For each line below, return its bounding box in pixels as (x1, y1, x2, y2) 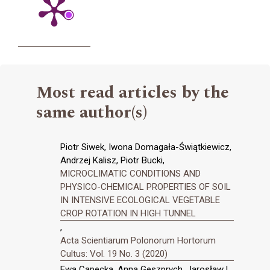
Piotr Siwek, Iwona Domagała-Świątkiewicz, (60, 141, 231, 152)
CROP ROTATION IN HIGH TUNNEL (60, 207, 196, 219)
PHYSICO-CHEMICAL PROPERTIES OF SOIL (60, 181, 231, 192)
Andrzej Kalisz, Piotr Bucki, (60, 154, 165, 166)
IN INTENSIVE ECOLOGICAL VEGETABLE (60, 194, 220, 206)
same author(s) (36, 99, 147, 125)
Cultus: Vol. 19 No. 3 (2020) (60, 248, 168, 259)
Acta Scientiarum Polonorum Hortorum (60, 234, 216, 246)
